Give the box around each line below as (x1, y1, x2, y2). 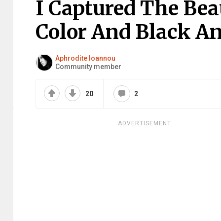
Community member (55, 62, 121, 71)
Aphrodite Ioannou (55, 54, 115, 62)
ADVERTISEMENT (118, 120, 171, 127)
